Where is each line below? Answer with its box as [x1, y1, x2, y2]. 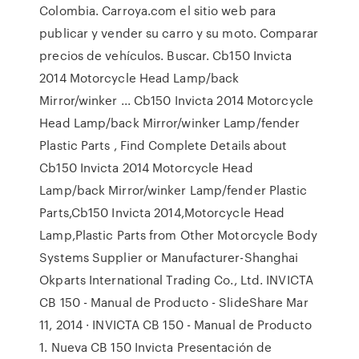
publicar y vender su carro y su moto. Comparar [39, 24, 318, 42]
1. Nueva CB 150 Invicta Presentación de [39, 338, 272, 356]
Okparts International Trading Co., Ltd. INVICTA [39, 271, 313, 288]
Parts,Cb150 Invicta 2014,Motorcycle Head [39, 204, 285, 221]
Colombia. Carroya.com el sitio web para [39, 2, 276, 19]
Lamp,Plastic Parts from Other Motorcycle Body [39, 226, 317, 244]
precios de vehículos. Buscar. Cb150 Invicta [39, 46, 292, 64]
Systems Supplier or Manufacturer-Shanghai [39, 248, 299, 266]
